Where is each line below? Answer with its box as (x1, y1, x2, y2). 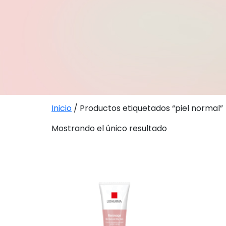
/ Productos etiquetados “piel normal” (72, 102, 223, 114)
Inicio (51, 102, 72, 114)
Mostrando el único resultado (51, 122, 167, 134)
